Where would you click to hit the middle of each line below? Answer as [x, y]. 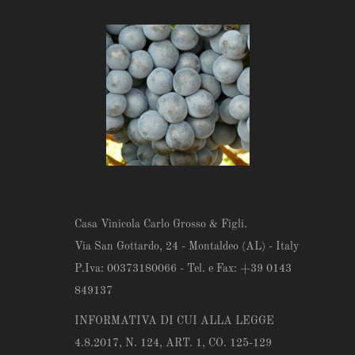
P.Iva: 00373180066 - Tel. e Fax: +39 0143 [183, 268]
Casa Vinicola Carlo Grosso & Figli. [160, 224]
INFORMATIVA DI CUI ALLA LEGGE [174, 321]
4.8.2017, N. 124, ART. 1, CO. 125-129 [173, 343]
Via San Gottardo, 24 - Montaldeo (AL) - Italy [186, 246]
